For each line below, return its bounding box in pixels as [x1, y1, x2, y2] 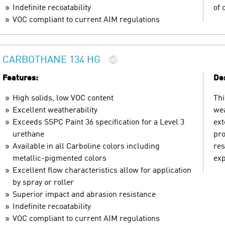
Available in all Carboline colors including [13, 142, 160, 151]
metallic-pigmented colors [13, 154, 106, 163]
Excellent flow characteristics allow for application [13, 166, 191, 175]
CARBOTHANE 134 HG [3, 55, 100, 66]
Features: [3, 74, 38, 82]
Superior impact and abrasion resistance [13, 190, 156, 199]
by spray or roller [13, 178, 74, 187]
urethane [13, 130, 44, 139]
